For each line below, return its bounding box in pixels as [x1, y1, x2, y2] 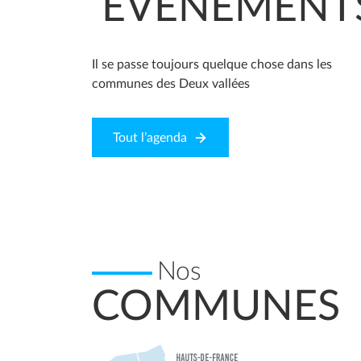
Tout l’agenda [113, 131, 187, 145]
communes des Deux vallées [92, 77, 250, 91]
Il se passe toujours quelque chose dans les [92, 58, 332, 72]
